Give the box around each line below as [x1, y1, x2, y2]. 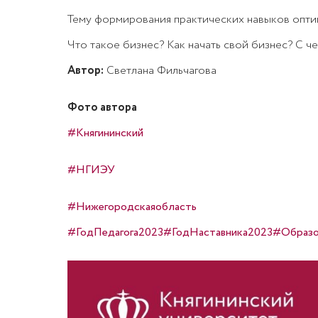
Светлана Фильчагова [103, 62, 216, 79]
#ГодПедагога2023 [67, 224, 163, 241]
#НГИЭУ [67, 162, 115, 178]
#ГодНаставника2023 [163, 224, 273, 241]
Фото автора [67, 99, 137, 116]
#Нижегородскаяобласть [67, 199, 197, 215]
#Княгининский [67, 125, 143, 141]
